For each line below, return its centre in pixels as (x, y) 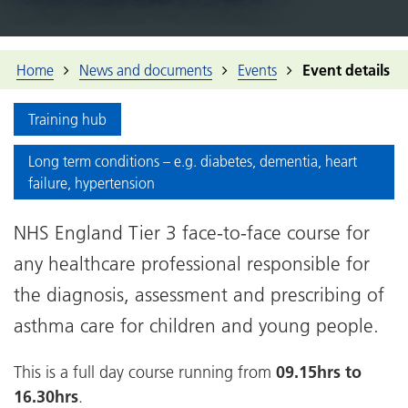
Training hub (67, 119)
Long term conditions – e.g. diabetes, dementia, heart (193, 161)
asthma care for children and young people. (196, 325)
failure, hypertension (92, 183)
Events (257, 70)
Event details (346, 70)
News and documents (146, 70)
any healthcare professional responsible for (192, 263)
